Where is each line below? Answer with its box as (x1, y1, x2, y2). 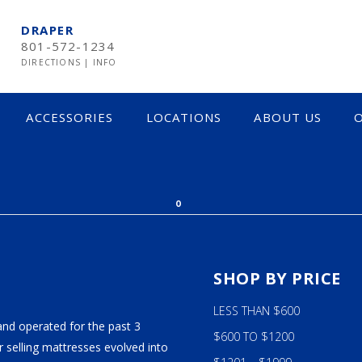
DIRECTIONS (21, 57, 85, 68)
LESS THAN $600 (213, 303, 300, 318)
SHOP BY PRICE (213, 267, 341, 289)
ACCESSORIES (26, 109, 114, 125)
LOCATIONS (145, 109, 222, 125)
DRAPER (21, 22, 74, 38)
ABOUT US (254, 109, 322, 125)
